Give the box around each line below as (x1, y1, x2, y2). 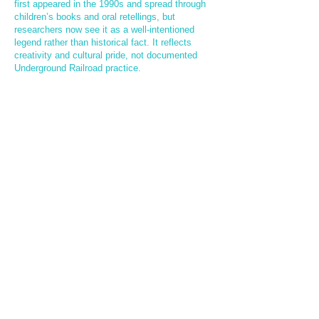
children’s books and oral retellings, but (14, 11, 175, 22)
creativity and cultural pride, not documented (14, 50, 197, 61)
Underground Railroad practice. (14, 63, 141, 73)
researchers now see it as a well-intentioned (14, 24, 194, 35)
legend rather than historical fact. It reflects (14, 37, 192, 48)
